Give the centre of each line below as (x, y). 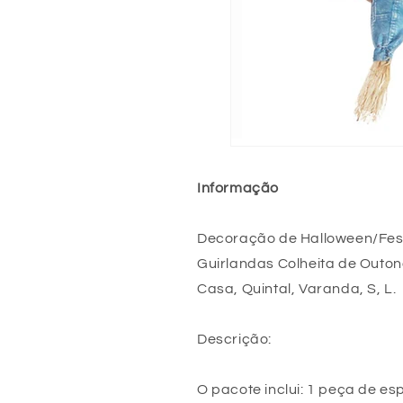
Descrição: (234, 339)
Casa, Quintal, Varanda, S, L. (297, 289)
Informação (238, 188)
